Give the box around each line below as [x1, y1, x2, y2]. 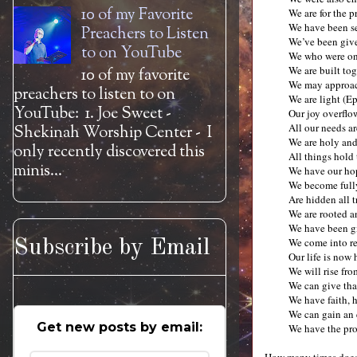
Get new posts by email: [37, 320, 202, 335]
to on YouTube [81, 42, 182, 65]
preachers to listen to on [14, 84, 175, 107]
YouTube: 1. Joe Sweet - [14, 103, 171, 126]
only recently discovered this [14, 141, 205, 164]
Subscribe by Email [14, 236, 210, 260]
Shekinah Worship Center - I [14, 122, 212, 145]
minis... [14, 160, 62, 183]
